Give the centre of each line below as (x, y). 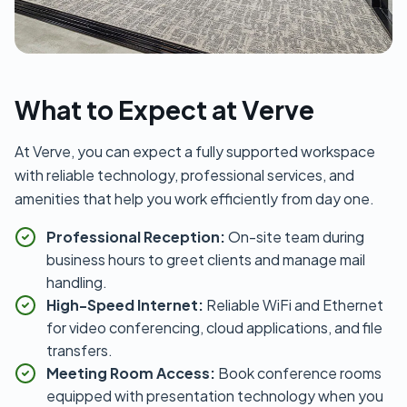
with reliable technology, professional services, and (184, 175)
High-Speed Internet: (126, 305)
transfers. (79, 351)
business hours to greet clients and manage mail (206, 260)
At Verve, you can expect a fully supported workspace (195, 152)
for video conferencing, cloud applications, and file (214, 328)
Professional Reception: (137, 237)
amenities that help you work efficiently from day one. (194, 199)
